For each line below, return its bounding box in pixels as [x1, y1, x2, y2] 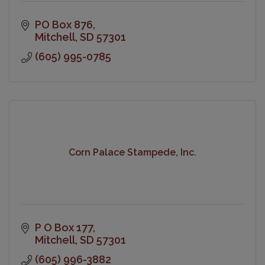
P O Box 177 [34, 221, 93, 234]
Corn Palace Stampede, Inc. [69, 147, 196, 159]
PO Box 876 [34, 18, 93, 31]
